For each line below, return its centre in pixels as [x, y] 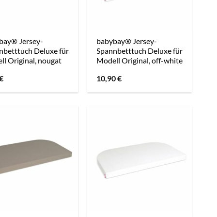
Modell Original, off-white [140, 61]
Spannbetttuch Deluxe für [140, 51]
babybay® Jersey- [127, 41]
